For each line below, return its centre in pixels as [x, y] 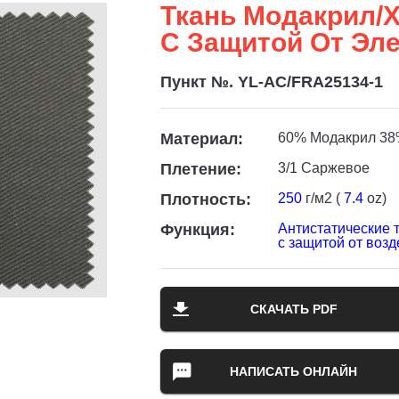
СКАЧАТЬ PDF [293, 309]
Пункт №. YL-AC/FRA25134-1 [272, 82]
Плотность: [206, 199]
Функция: [198, 230]
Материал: [202, 139]
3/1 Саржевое [324, 168]
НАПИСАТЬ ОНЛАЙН [294, 371]
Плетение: [201, 169]
